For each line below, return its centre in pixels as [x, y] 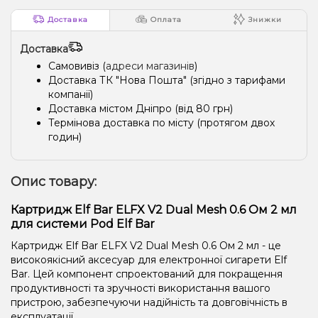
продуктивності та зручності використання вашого [141, 288]
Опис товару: [54, 181]
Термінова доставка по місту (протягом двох [161, 122]
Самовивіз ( [77, 66]
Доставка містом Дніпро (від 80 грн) [141, 108]
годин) [65, 137]
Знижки [265, 20]
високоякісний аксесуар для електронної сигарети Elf [149, 259]
